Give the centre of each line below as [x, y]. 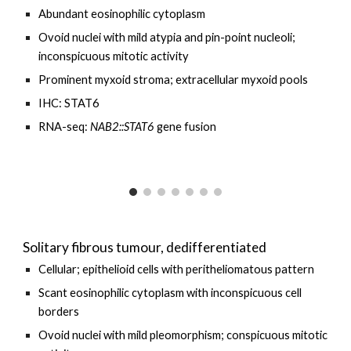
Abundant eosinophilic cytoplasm [122, 14]
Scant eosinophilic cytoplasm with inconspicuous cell [170, 293]
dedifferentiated [217, 247]
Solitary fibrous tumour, [95, 247]
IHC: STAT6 [69, 103]
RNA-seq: [65, 127]
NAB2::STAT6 [123, 127]
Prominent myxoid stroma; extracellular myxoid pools [174, 80]
